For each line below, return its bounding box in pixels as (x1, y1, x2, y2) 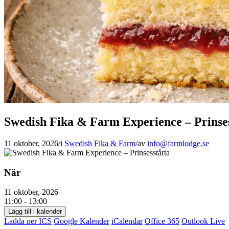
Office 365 (145, 217, 179, 226)
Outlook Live (181, 217, 225, 226)
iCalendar (111, 217, 143, 226)
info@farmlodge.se (147, 139, 209, 148)
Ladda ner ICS (4, 217, 52, 226)
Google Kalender (54, 217, 109, 226)
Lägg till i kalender (8, 208, 62, 216)
